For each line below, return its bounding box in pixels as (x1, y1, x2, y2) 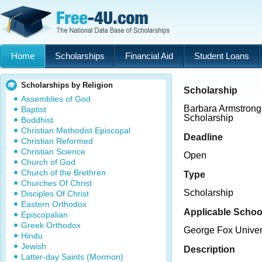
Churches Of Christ (21, 178, 92, 188)
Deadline (184, 132, 223, 142)
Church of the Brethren (21, 168, 106, 177)
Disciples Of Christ (21, 189, 89, 198)
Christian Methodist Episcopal (21, 126, 130, 135)
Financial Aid (125, 51, 173, 61)
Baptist (21, 105, 46, 114)
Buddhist (21, 115, 53, 125)
